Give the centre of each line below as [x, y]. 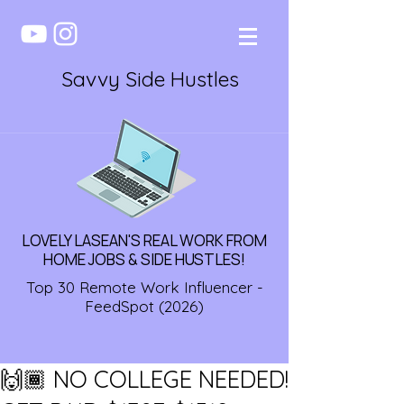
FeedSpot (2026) [144, 306]
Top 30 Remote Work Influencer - [144, 287]
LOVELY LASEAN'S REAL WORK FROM [144, 240]
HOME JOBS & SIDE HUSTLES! [144, 259]
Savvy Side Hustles [150, 79]
